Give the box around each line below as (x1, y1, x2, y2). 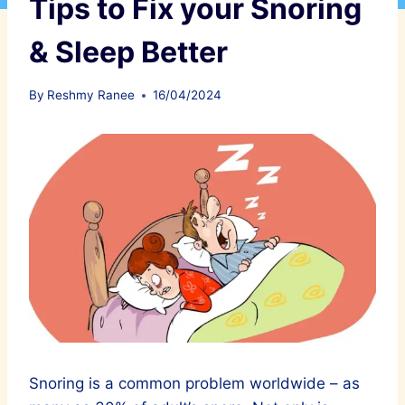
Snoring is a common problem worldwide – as (29, 373, 360, 392)
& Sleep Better (29, 33, 228, 70)
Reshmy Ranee (47, 88, 136, 103)
